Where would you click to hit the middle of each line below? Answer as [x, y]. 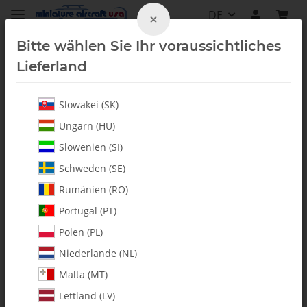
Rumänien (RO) [94, 189]
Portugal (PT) [88, 211]
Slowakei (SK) [89, 105]
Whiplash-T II [37, 105]
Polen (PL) [81, 232]
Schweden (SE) [92, 168]
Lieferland [52, 66]
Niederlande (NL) [98, 253]
